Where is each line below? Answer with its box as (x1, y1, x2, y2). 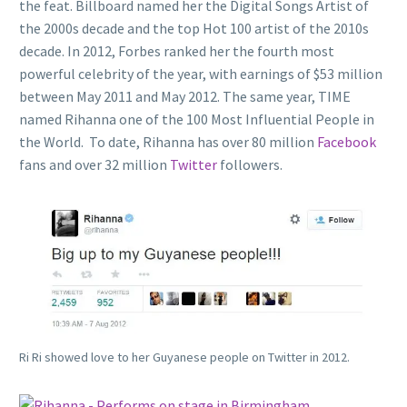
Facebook (317, 132, 376, 151)
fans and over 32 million (19, 154, 170, 174)
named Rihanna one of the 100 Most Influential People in (19, 109, 374, 128)
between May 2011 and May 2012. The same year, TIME (19, 86, 351, 105)
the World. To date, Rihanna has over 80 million (19, 132, 317, 151)
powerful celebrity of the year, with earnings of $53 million (19, 64, 382, 83)
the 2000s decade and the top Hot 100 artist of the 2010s (19, 18, 369, 37)
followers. (220, 154, 283, 174)
